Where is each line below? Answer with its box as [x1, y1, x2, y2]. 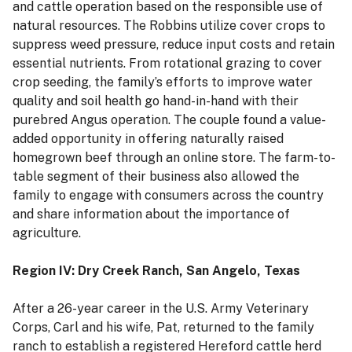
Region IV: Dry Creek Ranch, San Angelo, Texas [13, 263, 300, 279]
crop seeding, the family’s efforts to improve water [13, 75, 313, 90]
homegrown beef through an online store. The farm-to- [13, 150, 335, 166]
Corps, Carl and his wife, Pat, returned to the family [13, 320, 314, 335]
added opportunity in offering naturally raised [13, 131, 284, 147]
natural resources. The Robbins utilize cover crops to [13, 18, 325, 34]
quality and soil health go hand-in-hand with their [13, 93, 299, 109]
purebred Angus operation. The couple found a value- [13, 112, 326, 128]
